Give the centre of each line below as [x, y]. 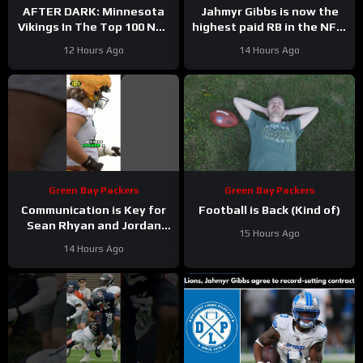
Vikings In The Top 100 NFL [94, 26]
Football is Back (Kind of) [269, 209]
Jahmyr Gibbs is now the [269, 11]
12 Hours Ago [94, 50]
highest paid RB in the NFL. [269, 26]
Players [94, 42]
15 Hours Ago [269, 233]
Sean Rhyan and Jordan [94, 225]
